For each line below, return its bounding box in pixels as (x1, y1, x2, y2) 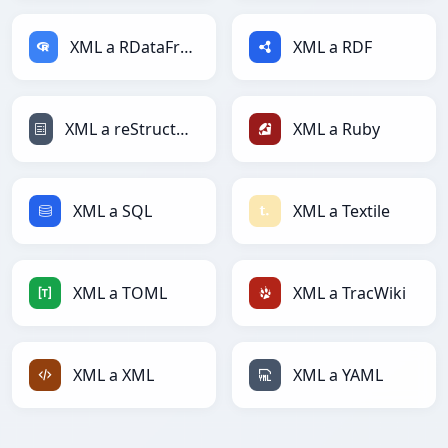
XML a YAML (293, 364, 383, 387)
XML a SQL (73, 200, 152, 223)
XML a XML (73, 364, 154, 387)
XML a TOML (73, 282, 167, 305)
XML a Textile (293, 200, 390, 223)
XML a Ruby (293, 118, 380, 141)
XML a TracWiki (293, 282, 406, 305)
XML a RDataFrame (179, 36, 193, 59)
